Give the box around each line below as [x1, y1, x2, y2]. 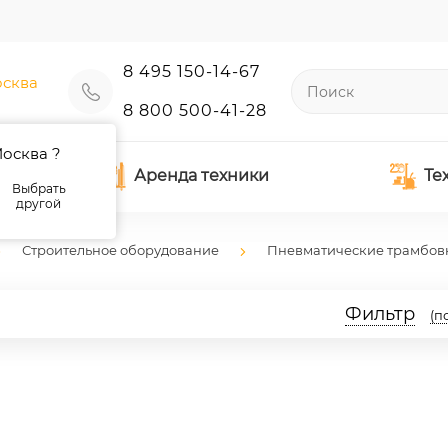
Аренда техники [133, 166, 269, 185]
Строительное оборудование [22, 242, 219, 258]
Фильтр [345, 302, 415, 325]
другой [16, 196, 62, 211]
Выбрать [11, 181, 66, 196]
